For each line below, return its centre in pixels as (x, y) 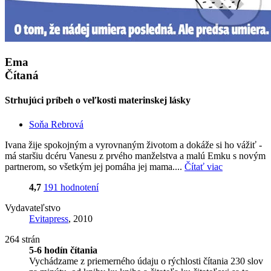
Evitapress (49, 218)
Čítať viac (204, 166)
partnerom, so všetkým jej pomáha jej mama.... (95, 166)
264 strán (22, 239)
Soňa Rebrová (56, 124)
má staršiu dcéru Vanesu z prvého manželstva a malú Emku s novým (135, 155)
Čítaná (22, 76)
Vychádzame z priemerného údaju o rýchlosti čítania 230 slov (146, 261)
